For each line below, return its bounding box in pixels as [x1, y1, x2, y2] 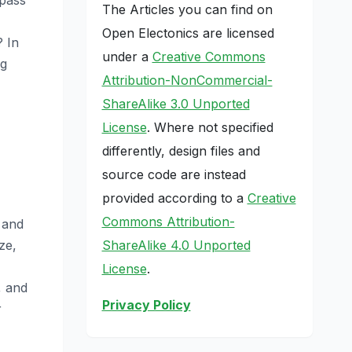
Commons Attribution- [101, 213, 235, 229]
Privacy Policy [101, 296, 191, 313]
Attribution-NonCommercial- [101, 71, 273, 88]
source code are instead [101, 166, 246, 182]
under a [101, 48, 152, 64]
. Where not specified [146, 119, 273, 135]
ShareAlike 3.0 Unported [101, 95, 250, 112]
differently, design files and [101, 142, 260, 159]
